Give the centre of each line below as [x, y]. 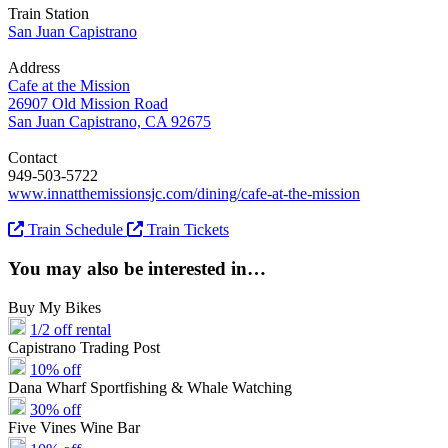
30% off [55, 409]
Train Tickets [186, 230]
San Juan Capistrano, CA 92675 [109, 122]
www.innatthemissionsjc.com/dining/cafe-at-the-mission [184, 194]
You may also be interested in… [137, 268]
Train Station [48, 14]
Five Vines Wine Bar [74, 427]
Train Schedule [73, 230]
